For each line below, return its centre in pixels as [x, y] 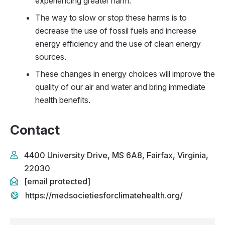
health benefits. [63, 100]
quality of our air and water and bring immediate [120, 87]
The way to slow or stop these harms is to [111, 18]
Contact [35, 130]
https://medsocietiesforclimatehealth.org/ [104, 195]
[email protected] [57, 181]
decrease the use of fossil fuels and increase [116, 31]
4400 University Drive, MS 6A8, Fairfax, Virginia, [116, 155]
